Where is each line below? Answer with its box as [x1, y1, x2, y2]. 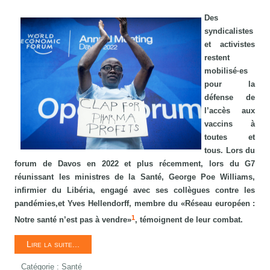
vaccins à [204, 119, 256, 129]
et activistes [204, 40, 256, 49]
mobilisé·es [204, 66, 248, 76]
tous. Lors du [204, 146, 256, 155]
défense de [204, 93, 256, 102]
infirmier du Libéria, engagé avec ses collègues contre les [14, 186, 256, 195]
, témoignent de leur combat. [135, 215, 243, 225]
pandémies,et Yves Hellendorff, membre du [14, 199, 181, 209]
